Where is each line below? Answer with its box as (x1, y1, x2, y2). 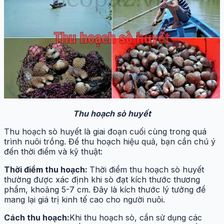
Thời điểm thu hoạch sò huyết (89, 164, 204, 174)
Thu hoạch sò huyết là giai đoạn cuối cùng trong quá (4, 126, 206, 136)
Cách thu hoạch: (4, 212, 69, 222)
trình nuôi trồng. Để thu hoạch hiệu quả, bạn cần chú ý (4, 136, 215, 146)
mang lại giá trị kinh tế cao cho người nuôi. (4, 194, 165, 204)
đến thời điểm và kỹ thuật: (4, 146, 102, 156)
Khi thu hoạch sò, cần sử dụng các (69, 212, 202, 222)
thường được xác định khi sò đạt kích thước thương (4, 174, 200, 184)
